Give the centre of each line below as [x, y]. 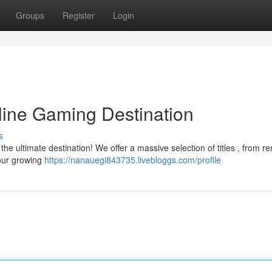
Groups [30, 15]
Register [79, 15]
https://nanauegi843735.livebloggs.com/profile [133, 160]
